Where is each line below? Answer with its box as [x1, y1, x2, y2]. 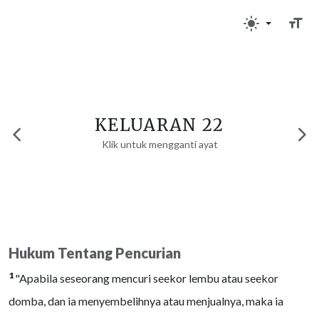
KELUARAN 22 [95, 115, 224, 135]
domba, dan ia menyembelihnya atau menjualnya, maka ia [9, 294, 283, 308]
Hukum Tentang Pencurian [9, 244, 181, 261]
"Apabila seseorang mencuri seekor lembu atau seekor [15, 271, 278, 285]
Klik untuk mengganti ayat [101, 138, 218, 150]
